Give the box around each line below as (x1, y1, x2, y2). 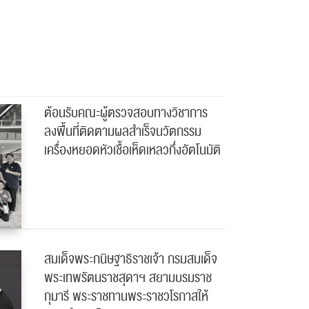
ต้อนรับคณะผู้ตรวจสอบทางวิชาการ (43, 101, 208, 124)
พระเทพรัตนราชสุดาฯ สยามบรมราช (43, 266, 212, 289)
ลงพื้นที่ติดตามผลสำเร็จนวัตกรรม (43, 120, 201, 143)
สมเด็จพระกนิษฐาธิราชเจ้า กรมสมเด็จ (43, 248, 217, 270)
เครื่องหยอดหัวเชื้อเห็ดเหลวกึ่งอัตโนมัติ (43, 139, 221, 161)
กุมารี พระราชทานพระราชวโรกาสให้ (43, 285, 208, 308)
